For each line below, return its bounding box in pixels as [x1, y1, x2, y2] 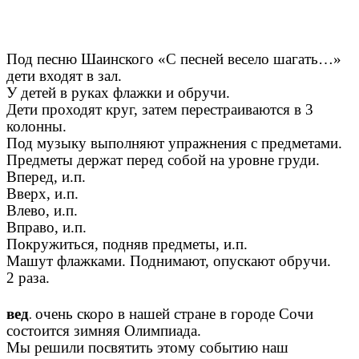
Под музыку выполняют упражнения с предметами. [6, 134, 342, 151]
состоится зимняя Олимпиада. [6, 321, 201, 339]
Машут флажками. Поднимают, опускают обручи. [6, 252, 331, 269]
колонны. [6, 117, 67, 135]
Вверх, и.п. [6, 184, 79, 202]
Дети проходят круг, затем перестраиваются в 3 [6, 100, 313, 118]
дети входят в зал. [6, 67, 122, 84]
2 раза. [6, 268, 50, 286]
